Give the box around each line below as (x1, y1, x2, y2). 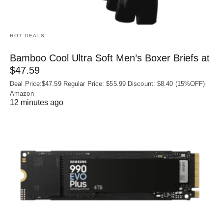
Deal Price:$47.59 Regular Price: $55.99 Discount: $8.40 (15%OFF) (10, 80, 205, 88)
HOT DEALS (10, 33, 45, 39)
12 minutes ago (10, 98, 63, 107)
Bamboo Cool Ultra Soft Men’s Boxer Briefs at (10, 53, 210, 64)
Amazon (10, 90, 34, 98)
